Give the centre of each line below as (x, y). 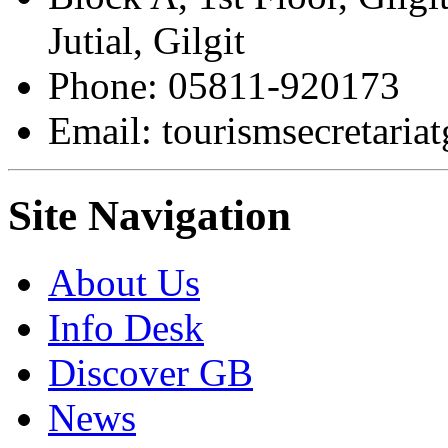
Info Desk (126, 327)
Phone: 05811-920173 (224, 85)
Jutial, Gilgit (146, 40)
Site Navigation (149, 215)
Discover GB (150, 372)
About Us (124, 282)
